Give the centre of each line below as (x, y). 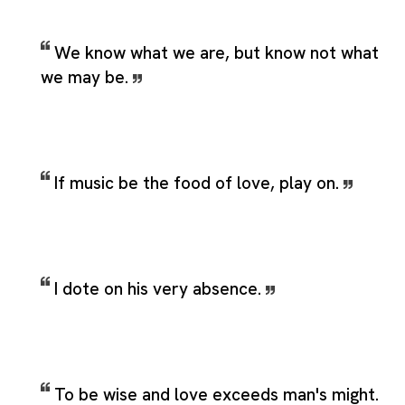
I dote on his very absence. (160, 288)
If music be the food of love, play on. (199, 183)
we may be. (87, 77)
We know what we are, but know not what (217, 52)
